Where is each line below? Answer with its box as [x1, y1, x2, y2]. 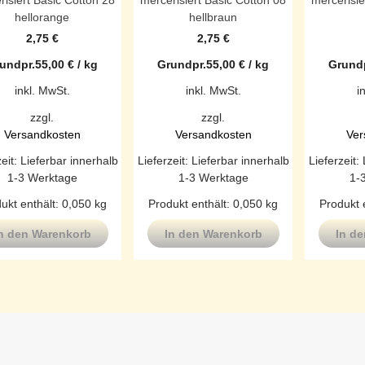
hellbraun [189, 11, 237, 24]
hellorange [15, 11, 69, 24]
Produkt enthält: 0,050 [148, 196, 266, 210]
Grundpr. [157, 58, 206, 72]
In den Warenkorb [164, 227, 262, 241]
